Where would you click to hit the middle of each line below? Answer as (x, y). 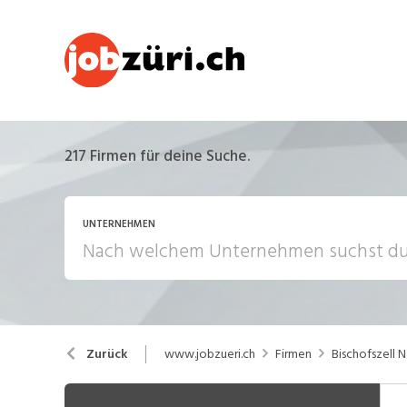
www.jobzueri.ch (209, 353)
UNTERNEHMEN (119, 224)
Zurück (106, 354)
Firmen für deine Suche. (168, 156)
